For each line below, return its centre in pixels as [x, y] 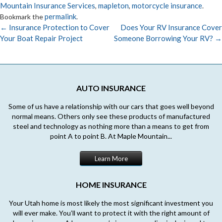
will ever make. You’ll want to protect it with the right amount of [111, 213]
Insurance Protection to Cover [58, 27]
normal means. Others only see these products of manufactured [111, 116]
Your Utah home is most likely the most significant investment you [111, 203]
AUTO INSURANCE [111, 88]
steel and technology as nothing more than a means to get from [111, 126]
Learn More [111, 158]
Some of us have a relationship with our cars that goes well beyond [111, 106]
